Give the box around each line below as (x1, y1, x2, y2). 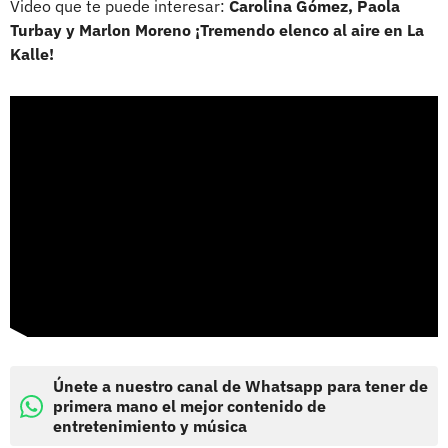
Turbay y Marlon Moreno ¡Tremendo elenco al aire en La (10, 19, 424, 40)
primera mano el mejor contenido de (53, 396, 326, 417)
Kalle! (10, 43, 54, 64)
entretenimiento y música (53, 416, 247, 437)
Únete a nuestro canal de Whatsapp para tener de (53, 376, 428, 397)
